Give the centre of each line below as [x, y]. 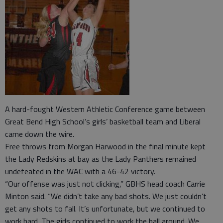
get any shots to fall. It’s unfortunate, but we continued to [105, 209]
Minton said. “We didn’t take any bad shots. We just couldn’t [106, 196]
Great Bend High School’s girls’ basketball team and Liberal [103, 121]
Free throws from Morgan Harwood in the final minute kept [105, 146]
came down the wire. [40, 134]
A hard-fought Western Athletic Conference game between [105, 109]
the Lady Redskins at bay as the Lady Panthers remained [101, 159]
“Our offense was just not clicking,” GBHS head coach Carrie [105, 184]
